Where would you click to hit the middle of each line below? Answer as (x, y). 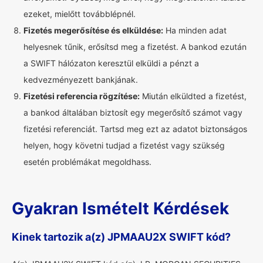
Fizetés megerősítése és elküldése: (93, 30)
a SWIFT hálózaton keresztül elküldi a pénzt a (111, 63)
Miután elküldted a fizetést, (193, 96)
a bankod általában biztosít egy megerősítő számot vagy (133, 112)
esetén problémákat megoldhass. (87, 162)
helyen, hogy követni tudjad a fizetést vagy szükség (124, 145)
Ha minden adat (195, 30)
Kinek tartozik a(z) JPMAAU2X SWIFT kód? (121, 237)
